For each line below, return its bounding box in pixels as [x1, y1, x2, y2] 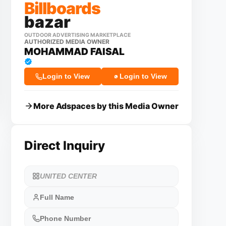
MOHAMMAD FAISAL [24, 45, 125, 58]
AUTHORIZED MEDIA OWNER [24, 38, 109, 45]
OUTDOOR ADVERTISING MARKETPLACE [24, 32, 131, 38]
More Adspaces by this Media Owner [33, 101, 179, 111]
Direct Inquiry [24, 138, 105, 153]
